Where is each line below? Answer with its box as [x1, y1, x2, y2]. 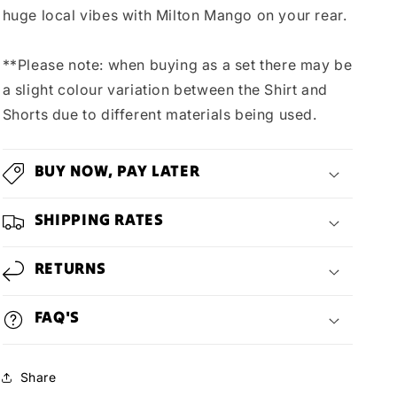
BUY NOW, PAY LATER [34, 160, 200, 181]
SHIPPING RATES [34, 208, 164, 230]
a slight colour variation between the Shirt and [2, 80, 328, 98]
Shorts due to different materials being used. [2, 105, 317, 123]
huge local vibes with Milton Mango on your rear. [2, 5, 347, 24]
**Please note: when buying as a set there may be [2, 55, 353, 74]
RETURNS [34, 257, 106, 278]
